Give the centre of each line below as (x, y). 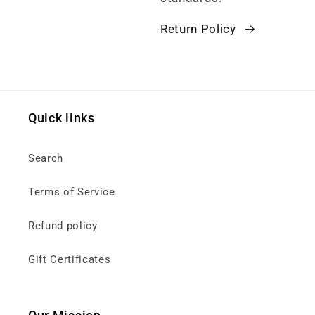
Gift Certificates (70, 260)
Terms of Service (72, 192)
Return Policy (198, 30)
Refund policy (63, 226)
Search (46, 159)
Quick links (62, 118)
